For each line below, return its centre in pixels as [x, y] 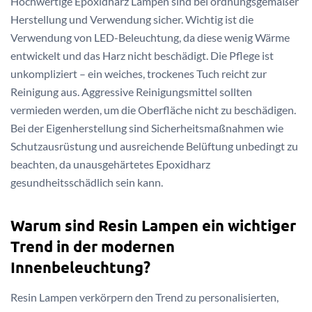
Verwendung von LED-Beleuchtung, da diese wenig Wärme [150, 37]
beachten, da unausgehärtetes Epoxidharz [110, 164]
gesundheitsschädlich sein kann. [87, 182]
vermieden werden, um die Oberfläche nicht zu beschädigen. [153, 109]
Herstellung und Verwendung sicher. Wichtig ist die [132, 19]
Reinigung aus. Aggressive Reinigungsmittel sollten [131, 91]
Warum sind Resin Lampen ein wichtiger [153, 226]
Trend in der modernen [93, 247]
